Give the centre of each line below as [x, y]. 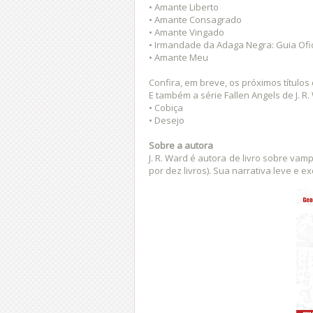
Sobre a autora [181, 145]
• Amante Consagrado [195, 19]
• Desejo [167, 120]
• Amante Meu [179, 57]
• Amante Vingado [187, 32]
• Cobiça [166, 107]
